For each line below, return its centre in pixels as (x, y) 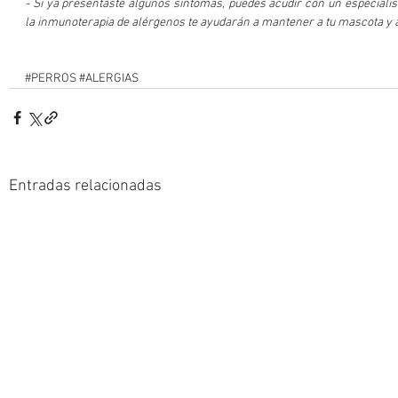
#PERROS (51, 78)
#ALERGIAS (109, 78)
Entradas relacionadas (85, 186)
